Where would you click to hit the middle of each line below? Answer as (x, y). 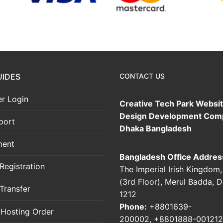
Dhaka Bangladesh (156, 128)
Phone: (133, 206)
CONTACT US (142, 76)
